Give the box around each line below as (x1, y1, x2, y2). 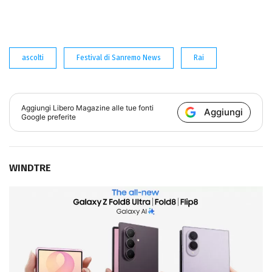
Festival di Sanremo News (76, 53, 161, 63)
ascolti (22, 53, 44, 63)
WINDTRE (9, 161, 51, 175)
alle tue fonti (110, 103, 154, 113)
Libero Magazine (53, 103, 110, 113)
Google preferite (21, 112, 76, 122)
